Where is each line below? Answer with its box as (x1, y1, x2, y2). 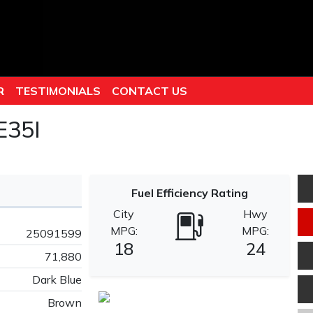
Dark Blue (32, 272, 82, 287)
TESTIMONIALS (15, 84, 101, 98)
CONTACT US (111, 84, 187, 98)
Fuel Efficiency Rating (131, 186, 248, 201)
